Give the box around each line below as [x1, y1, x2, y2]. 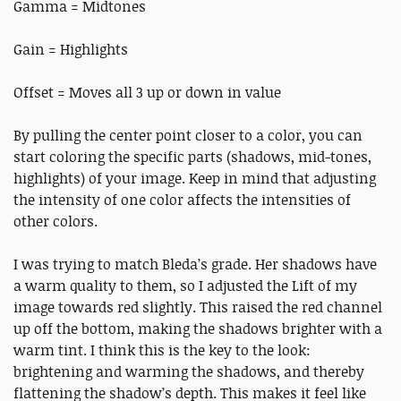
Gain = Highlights [13, 38, 132, 59]
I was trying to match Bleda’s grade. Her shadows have [13, 253, 377, 274]
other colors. [13, 210, 101, 231]
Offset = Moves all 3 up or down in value [13, 81, 281, 102]
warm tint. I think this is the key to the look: [13, 339, 311, 360]
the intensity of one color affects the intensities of [13, 189, 351, 209]
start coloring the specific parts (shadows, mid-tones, [13, 146, 371, 166]
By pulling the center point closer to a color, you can [13, 124, 363, 145]
